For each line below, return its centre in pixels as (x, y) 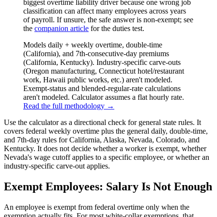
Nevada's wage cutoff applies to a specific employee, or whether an (107, 157)
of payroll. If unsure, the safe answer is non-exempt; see (108, 19)
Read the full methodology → (69, 106)
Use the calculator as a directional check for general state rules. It (102, 122)
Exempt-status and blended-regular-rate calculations (102, 88)
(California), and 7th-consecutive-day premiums (96, 53)
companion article (62, 28)
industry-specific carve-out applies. (57, 166)
